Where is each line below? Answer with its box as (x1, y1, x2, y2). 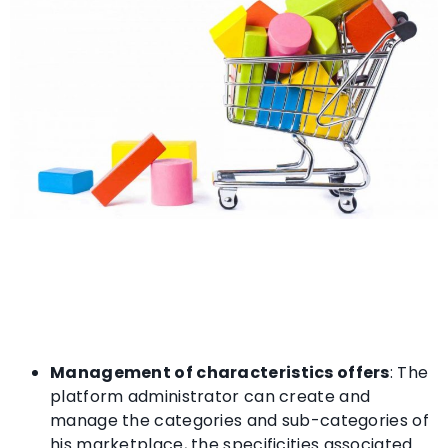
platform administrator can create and (50, 385, 371, 409)
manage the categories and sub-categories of (50, 409, 429, 433)
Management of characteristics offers (50, 361, 390, 385)
